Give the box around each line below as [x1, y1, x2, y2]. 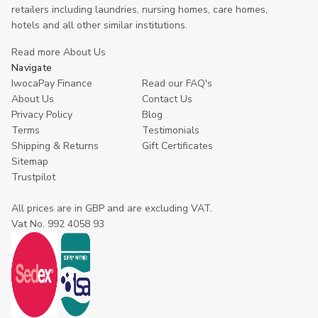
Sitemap [11, 154, 48, 168]
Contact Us [142, 92, 192, 106]
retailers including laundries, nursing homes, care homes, [11, 2, 268, 16]
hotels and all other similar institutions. [11, 18, 187, 32]
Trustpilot [11, 170, 55, 184]
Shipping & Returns [11, 138, 99, 153]
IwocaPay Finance [11, 76, 92, 90]
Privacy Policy [11, 107, 72, 121]
